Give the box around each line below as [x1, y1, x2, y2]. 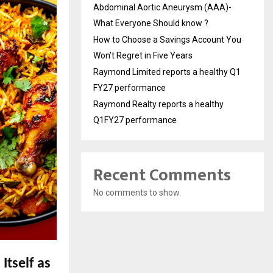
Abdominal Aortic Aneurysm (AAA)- [93, 2, 232, 13]
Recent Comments [93, 161, 231, 190]
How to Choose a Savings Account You [93, 35, 241, 45]
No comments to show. [93, 188, 181, 198]
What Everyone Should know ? [93, 18, 208, 29]
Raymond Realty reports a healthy [93, 99, 224, 110]
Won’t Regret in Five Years [93, 51, 193, 61]
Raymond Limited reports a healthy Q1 [93, 67, 241, 77]
